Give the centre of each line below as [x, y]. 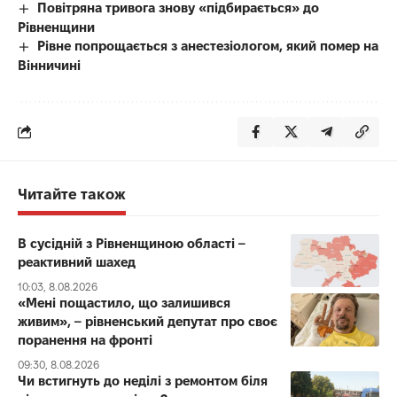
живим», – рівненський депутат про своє [148, 321]
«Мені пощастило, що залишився [124, 302]
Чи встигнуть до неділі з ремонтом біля [143, 380]
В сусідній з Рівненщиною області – [132, 243]
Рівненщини [56, 27]
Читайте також [72, 194]
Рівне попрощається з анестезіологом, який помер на [208, 45]
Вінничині [49, 65]
